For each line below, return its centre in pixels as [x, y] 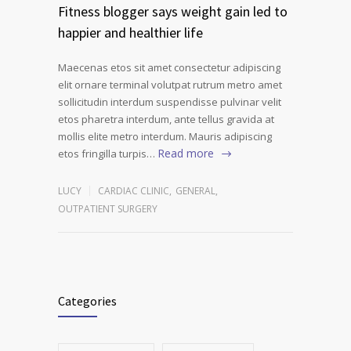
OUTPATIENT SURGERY [108, 209]
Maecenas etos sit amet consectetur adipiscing [169, 68]
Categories [87, 301]
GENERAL [195, 191]
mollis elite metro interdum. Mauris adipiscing [165, 137]
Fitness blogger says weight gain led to [173, 12]
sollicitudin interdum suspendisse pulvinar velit [170, 102]
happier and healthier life [130, 33]
